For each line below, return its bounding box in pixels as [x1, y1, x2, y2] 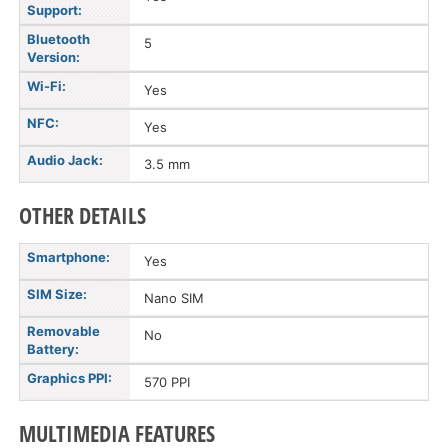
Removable [27, 323, 100, 339]
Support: [27, 2, 82, 18]
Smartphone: [27, 249, 110, 265]
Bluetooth [27, 31, 90, 47]
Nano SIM [144, 290, 204, 306]
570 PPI [144, 374, 190, 390]
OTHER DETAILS [19, 200, 146, 230]
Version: [27, 49, 80, 65]
